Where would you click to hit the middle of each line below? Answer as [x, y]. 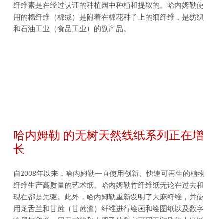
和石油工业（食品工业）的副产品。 [72, 29]
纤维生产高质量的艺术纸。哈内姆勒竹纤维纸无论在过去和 [109, 186]
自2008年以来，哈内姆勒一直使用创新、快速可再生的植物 [109, 174]
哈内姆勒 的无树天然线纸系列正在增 [109, 135]
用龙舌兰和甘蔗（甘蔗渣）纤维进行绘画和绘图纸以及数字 [109, 209]
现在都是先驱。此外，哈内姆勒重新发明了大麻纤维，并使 [109, 197]
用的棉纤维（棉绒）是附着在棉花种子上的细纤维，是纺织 [109, 17]
